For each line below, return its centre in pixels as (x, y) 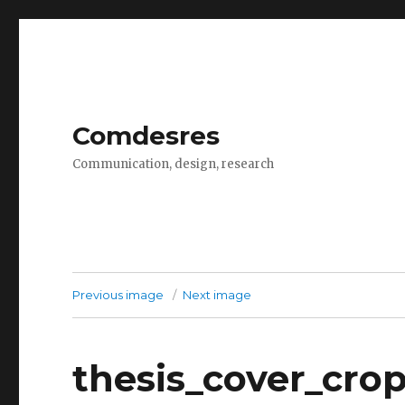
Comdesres (146, 136)
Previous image (118, 295)
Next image (217, 295)
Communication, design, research (174, 164)
